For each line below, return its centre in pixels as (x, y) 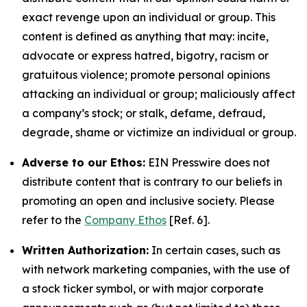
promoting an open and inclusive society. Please (148, 201)
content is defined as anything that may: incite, (145, 36)
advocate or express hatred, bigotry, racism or (145, 56)
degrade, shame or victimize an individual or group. (159, 132)
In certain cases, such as (214, 250)
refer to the (53, 220)
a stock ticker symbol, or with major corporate (143, 288)
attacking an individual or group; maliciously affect (159, 94)
